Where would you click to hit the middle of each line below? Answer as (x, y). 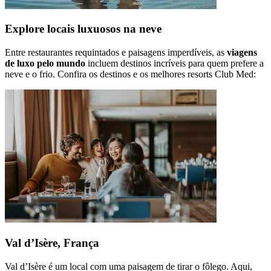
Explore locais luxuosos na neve (83, 29)
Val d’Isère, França (52, 243)
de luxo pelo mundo (45, 64)
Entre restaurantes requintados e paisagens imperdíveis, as (116, 53)
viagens (242, 53)
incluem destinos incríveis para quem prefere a (175, 64)
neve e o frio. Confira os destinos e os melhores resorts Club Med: (130, 74)
